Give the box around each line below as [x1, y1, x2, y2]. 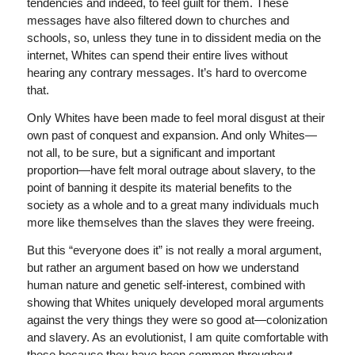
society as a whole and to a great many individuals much [26, 197, 319, 212]
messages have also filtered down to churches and [26, 13, 289, 27]
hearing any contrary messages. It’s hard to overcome [26, 66, 307, 79]
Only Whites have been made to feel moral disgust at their [26, 110, 325, 124]
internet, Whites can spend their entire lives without [26, 48, 288, 62]
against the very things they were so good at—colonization [26, 312, 327, 326]
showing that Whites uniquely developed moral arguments [26, 295, 324, 309]
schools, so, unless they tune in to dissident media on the [26, 31, 321, 44]
